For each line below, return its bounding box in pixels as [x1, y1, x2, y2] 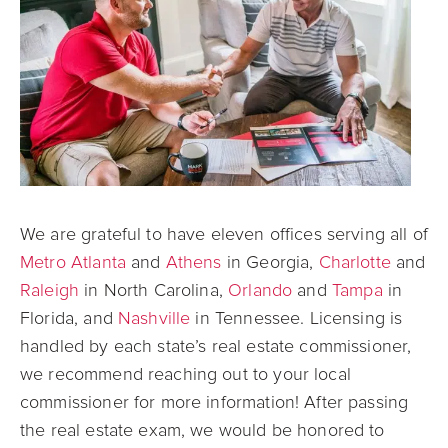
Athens [160, 250, 222, 273]
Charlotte [318, 250, 391, 273]
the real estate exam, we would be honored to [20, 418, 385, 441]
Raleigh [20, 278, 80, 301]
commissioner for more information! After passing [20, 390, 409, 413]
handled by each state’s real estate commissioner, [20, 334, 412, 357]
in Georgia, [221, 250, 319, 273]
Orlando [228, 278, 293, 301]
